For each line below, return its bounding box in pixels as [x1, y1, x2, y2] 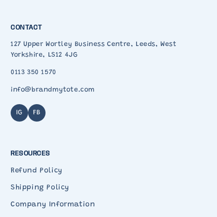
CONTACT [11, 24, 42, 31]
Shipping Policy [11, 184, 69, 192]
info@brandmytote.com [11, 86, 95, 93]
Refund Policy [11, 167, 62, 175]
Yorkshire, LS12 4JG [11, 51, 78, 59]
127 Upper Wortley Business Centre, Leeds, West [11, 41, 177, 48]
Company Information [11, 201, 95, 209]
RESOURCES [11, 150, 50, 157]
